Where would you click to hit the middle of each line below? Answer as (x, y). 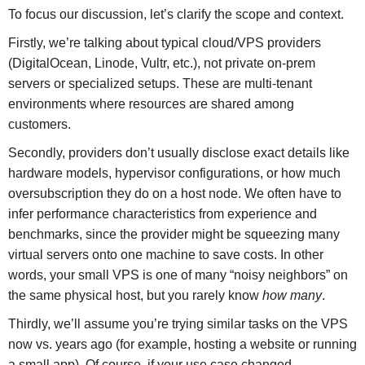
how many (292, 295)
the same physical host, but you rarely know (135, 295)
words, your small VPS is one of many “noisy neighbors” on (178, 275)
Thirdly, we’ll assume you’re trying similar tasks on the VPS (178, 323)
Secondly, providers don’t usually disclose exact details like (178, 152)
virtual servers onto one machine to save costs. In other (165, 254)
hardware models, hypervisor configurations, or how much (174, 173)
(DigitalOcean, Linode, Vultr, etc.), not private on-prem (161, 63)
